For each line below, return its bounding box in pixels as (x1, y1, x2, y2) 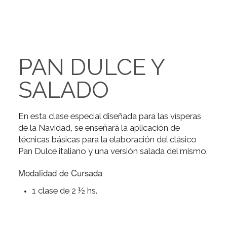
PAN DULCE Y (20, 135, 183, 165)
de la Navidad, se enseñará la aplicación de (20, 211, 200, 223)
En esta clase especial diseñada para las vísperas (20, 199, 224, 210)
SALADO (20, 160, 121, 191)
